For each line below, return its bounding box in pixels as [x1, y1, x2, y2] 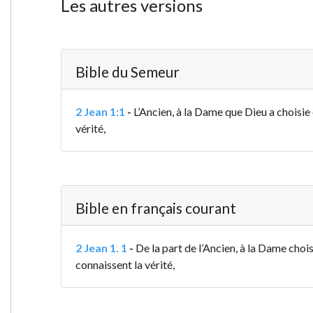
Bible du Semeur [75, 63, 180, 81]
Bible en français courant [75, 199, 236, 217]
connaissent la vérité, [75, 258, 175, 272]
